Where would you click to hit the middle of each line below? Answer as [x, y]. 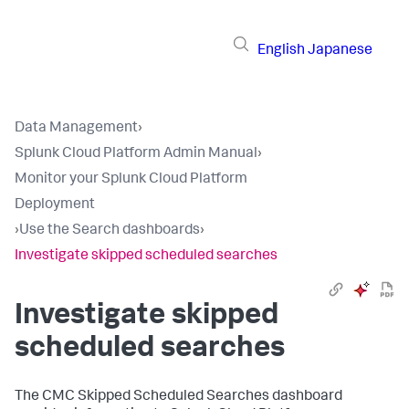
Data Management [76, 129]
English [281, 51]
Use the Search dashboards [110, 231]
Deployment [55, 205]
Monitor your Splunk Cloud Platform [131, 180]
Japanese [340, 51]
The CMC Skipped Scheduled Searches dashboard [178, 397]
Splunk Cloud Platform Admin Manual [136, 154]
